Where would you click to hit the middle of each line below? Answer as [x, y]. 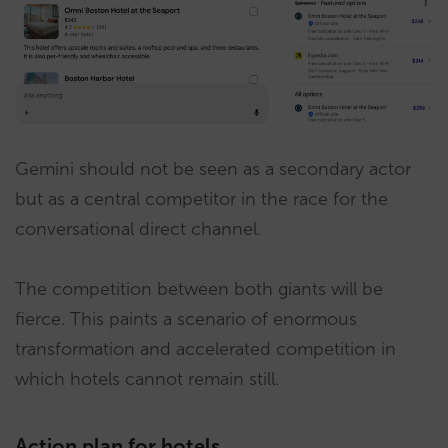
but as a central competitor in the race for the [201, 199]
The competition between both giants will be [199, 289]
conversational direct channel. [138, 229]
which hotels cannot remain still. [147, 379]
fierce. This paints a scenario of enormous [186, 319]
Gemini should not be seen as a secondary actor [213, 169]
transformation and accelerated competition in [205, 349]
